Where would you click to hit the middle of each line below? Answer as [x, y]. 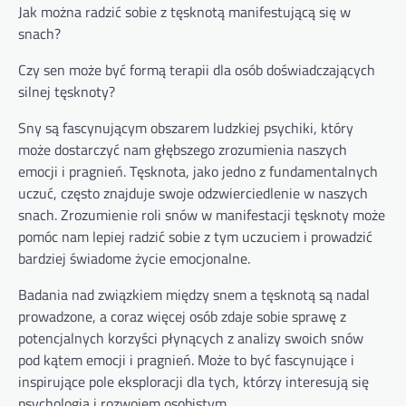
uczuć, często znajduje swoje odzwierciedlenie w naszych [193, 193]
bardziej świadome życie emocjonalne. [134, 259]
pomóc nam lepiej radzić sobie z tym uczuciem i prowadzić [195, 237]
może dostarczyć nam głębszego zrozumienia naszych [183, 150]
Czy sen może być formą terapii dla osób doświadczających [197, 70]
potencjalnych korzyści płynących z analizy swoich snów [191, 338]
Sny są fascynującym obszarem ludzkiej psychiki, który [186, 128]
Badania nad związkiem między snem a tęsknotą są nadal [194, 295]
